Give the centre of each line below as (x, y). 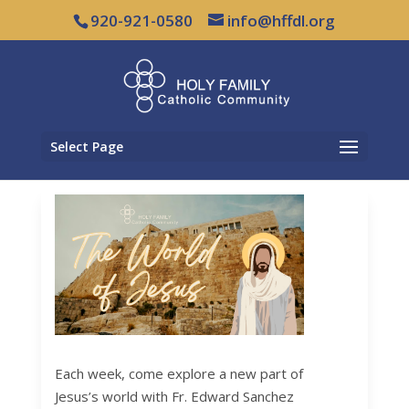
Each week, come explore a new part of (178, 373)
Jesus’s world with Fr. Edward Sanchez (174, 396)
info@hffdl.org (282, 20)
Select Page (86, 146)
